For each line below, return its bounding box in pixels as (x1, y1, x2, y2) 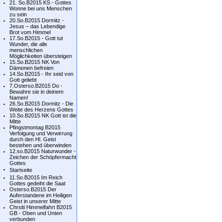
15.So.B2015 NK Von (9, 59, 59, 65)
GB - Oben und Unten (9, 210, 62, 216)
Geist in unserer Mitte (9, 198, 61, 204)
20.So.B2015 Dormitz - (9, 17, 64, 23)
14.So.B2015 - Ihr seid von (9, 71, 73, 77)
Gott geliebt (9, 77, 37, 83)
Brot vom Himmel (9, 29, 51, 35)
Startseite (9, 167, 32, 173)
